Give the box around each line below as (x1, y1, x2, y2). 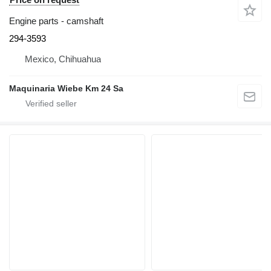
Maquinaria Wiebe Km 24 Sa (9, 83, 123, 93)
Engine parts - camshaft (9, 15, 103, 26)
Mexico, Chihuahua (25, 53, 101, 64)
